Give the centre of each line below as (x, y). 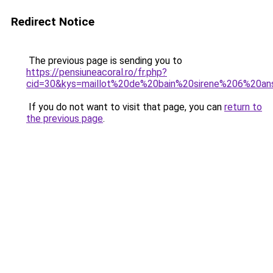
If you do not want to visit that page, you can (125, 107)
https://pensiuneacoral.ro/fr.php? (97, 72)
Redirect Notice (53, 22)
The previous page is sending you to (104, 61)
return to (243, 107)
